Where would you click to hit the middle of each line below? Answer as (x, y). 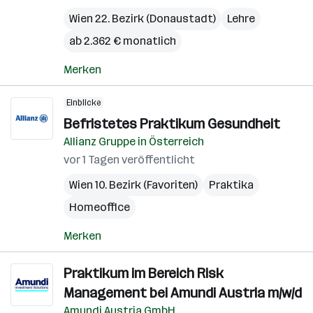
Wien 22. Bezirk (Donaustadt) (143, 19)
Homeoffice (100, 207)
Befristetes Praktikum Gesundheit (172, 124)
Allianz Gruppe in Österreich (134, 141)
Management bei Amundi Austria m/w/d (183, 293)
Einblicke (83, 103)
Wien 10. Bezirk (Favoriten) (133, 185)
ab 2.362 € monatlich (123, 41)
